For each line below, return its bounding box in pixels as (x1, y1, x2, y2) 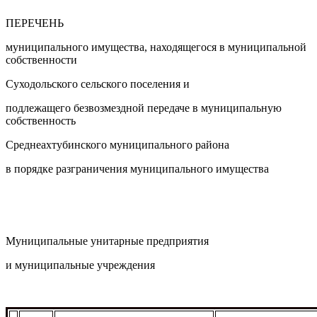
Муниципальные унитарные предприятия (6, 234, 209, 247)
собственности (6, 53, 77, 66)
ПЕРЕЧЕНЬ (6, 16, 64, 29)
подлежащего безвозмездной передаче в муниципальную (6, 101, 282, 114)
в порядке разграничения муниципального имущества (6, 162, 269, 175)
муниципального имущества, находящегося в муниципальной (6, 40, 306, 53)
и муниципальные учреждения (6, 258, 155, 271)
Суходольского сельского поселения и (6, 77, 190, 90)
